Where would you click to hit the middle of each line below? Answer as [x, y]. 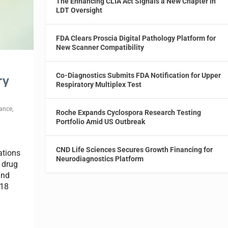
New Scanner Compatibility [100, 47]
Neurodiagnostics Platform [100, 159]
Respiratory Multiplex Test [99, 84]
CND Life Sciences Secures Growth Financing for [135, 149]
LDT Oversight [79, 10]
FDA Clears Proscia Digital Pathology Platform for [136, 38]
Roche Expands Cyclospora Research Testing [129, 112]
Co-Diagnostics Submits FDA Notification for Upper [139, 75]
